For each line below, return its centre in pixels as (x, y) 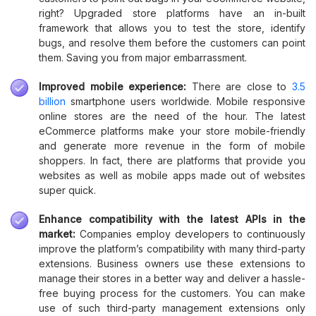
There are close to (242, 86)
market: (59, 233)
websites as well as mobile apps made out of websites (172, 175)
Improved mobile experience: (115, 86)
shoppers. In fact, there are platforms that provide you (172, 160)
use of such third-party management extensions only (172, 308)
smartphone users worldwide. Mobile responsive (186, 101)
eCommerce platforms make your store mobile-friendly (172, 130)
